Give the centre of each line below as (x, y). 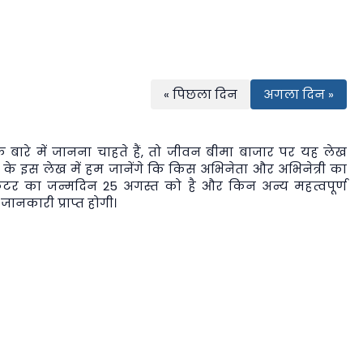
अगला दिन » (299, 94)
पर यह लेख (310, 152)
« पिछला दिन (201, 94)
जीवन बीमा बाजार (220, 152)
